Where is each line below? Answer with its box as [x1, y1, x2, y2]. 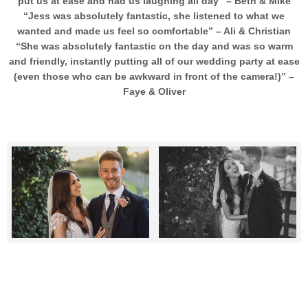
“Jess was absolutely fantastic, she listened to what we [23, 10, 285, 21]
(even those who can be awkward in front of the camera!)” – [14, 70, 294, 82]
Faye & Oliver [122, 85, 186, 97]
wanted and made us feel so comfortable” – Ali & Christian [17, 25, 291, 36]
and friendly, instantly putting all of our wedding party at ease [8, 55, 300, 67]
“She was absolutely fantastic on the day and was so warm [15, 40, 293, 52]
